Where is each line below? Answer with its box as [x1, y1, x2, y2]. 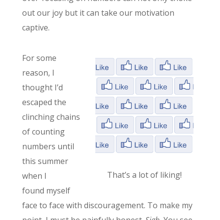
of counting [22, 126, 65, 137]
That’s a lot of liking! [107, 169, 182, 180]
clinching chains [22, 111, 80, 122]
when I [22, 170, 47, 181]
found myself [22, 185, 70, 196]
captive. [22, 22, 52, 33]
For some [22, 52, 56, 63]
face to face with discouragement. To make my [22, 199, 192, 211]
